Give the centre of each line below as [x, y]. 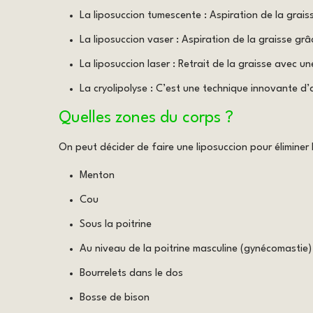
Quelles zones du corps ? [146, 118]
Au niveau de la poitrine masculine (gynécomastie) [196, 249]
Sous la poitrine [116, 224]
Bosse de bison [115, 298]
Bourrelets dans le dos [131, 273]
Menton [97, 175]
